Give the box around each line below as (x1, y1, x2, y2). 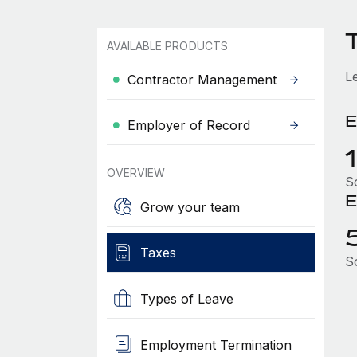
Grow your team (139, 198, 240, 215)
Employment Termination (139, 336, 292, 353)
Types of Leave (139, 290, 233, 307)
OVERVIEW (106, 166, 166, 179)
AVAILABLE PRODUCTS (106, 39, 228, 53)
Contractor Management (127, 72, 277, 88)
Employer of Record (127, 117, 250, 133)
